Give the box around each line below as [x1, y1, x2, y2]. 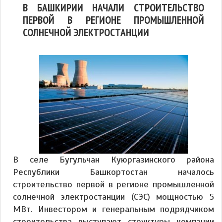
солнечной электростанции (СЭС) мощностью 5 [13, 191, 214, 203]
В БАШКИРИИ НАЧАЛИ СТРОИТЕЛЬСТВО [23, 1, 204, 14]
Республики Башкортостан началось [13, 166, 214, 178]
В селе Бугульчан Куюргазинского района [13, 154, 214, 166]
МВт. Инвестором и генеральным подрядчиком [13, 204, 214, 215]
